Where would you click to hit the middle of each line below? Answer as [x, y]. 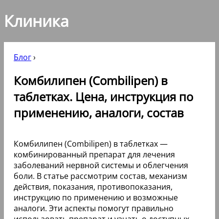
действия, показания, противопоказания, [93, 186]
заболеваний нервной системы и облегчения [101, 165]
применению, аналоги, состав [99, 112]
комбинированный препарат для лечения [94, 154]
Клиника [36, 21]
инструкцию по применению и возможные [96, 197]
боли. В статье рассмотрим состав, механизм [100, 176]
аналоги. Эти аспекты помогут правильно [94, 208]
